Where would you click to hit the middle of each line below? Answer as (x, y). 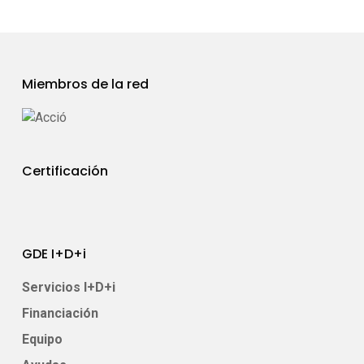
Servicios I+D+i (68, 287)
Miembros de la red (85, 84)
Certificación (65, 171)
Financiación (60, 313)
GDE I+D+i (54, 254)
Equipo (42, 339)
